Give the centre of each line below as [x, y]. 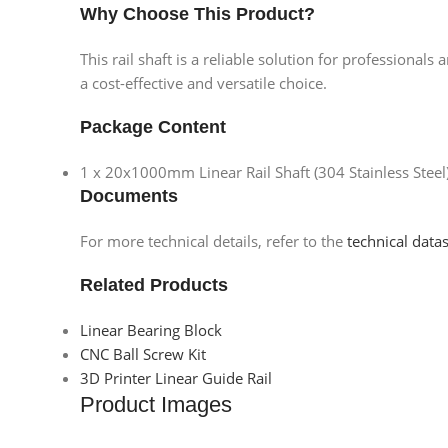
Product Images [156, 404]
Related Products [154, 284]
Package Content [153, 126]
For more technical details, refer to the [213, 240]
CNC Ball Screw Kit [143, 353]
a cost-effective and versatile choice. [203, 82]
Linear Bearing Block [151, 329]
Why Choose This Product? [197, 13]
